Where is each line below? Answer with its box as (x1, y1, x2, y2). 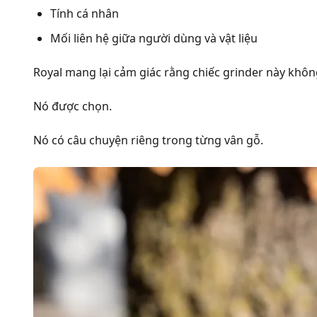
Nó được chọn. (33, 98, 112, 114)
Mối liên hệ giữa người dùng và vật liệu (50, 30, 258, 46)
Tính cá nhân (50, 6, 119, 22)
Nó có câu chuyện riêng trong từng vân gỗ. (33, 132, 263, 148)
